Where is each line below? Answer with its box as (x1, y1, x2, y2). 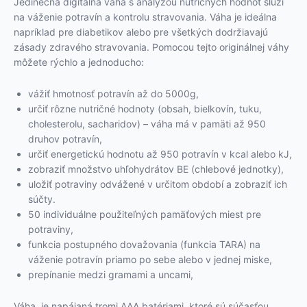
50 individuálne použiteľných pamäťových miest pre (28, 208, 261, 221)
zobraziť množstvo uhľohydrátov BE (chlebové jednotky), (28, 163, 284, 175)
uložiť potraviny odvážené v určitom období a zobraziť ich (28, 178, 287, 191)
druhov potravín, (28, 133, 102, 145)
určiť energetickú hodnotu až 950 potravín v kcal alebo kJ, (28, 148, 292, 160)
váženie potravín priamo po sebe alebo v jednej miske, (28, 254, 272, 266)
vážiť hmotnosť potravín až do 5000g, (28, 88, 199, 100)
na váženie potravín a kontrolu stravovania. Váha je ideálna (14, 11, 277, 23)
